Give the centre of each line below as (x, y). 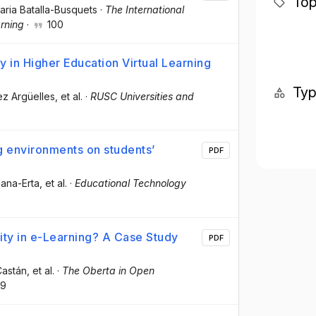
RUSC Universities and (142, 97)
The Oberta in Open (108, 270)
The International (145, 10)
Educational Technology (130, 183)
